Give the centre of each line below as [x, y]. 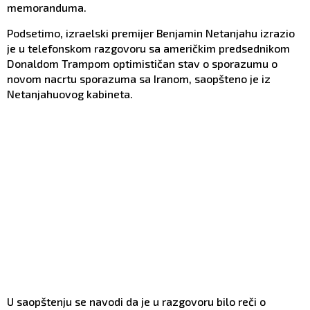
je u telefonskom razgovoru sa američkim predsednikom [148, 48]
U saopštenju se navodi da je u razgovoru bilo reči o [136, 302]
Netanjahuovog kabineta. [70, 94]
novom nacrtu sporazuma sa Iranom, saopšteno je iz [139, 79]
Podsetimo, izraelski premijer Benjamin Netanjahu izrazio [151, 33]
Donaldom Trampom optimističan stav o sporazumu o [142, 64]
